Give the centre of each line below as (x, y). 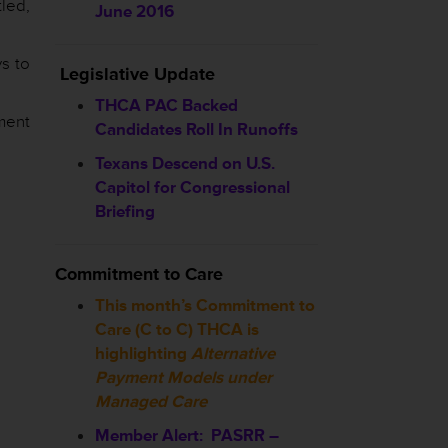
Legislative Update (137, 74)
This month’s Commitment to (205, 305)
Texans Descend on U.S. (185, 163)
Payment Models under (183, 377)
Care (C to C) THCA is (177, 329)
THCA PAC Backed (166, 105)
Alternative (233, 353)
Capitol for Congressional (192, 187)
